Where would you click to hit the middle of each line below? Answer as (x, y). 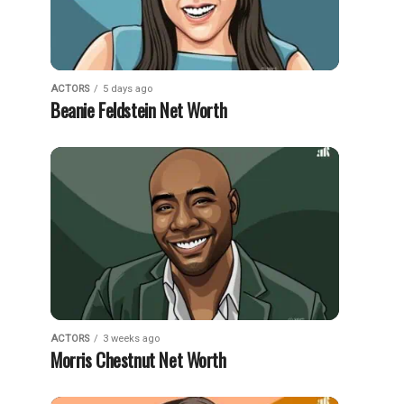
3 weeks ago (131, 339)
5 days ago (128, 89)
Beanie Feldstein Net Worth (139, 110)
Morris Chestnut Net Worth (138, 359)
